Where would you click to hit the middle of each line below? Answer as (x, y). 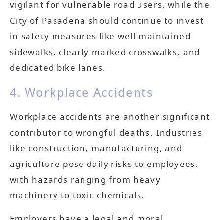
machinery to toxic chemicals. (77, 196)
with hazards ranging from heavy (85, 180)
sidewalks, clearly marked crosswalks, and (105, 53)
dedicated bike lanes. (58, 68)
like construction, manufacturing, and (96, 149)
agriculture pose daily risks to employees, (104, 165)
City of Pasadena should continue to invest (107, 21)
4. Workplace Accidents (81, 93)
